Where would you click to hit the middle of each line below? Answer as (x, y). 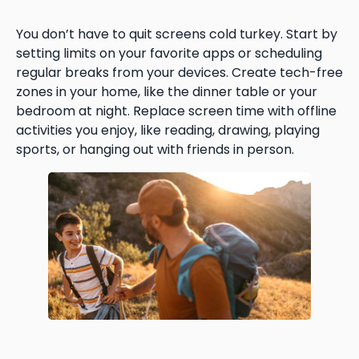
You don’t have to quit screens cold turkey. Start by (177, 34)
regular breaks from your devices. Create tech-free (179, 72)
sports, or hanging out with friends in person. (155, 149)
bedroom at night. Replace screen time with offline (176, 111)
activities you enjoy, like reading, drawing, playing (168, 130)
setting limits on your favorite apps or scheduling (169, 53)
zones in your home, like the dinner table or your (167, 91)
